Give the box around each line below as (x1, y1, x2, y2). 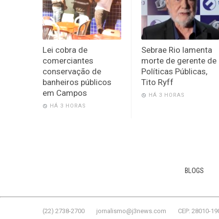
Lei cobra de (43, 44, 88, 55)
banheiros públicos (43, 77, 111, 87)
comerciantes (43, 55, 93, 66)
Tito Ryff (141, 77, 174, 87)
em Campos (43, 88, 87, 98)
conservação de (43, 66, 101, 76)
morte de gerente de (141, 55, 217, 66)
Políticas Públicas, (141, 66, 207, 76)
